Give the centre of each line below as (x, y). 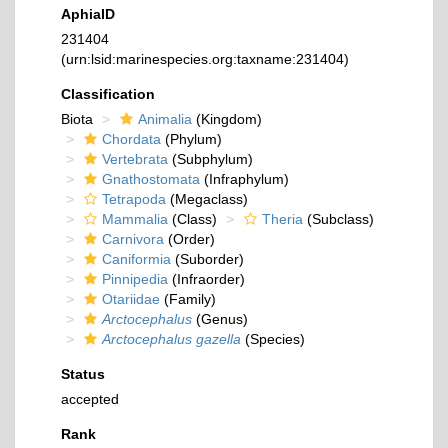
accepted (90, 399)
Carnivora (133, 239)
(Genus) (220, 319)
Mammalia (135, 219)
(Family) (188, 299)
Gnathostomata (151, 179)
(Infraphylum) (244, 179)
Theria (282, 219)
